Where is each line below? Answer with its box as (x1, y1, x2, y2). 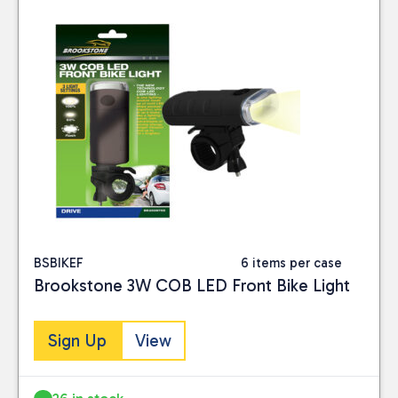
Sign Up (48, 330, 107, 352)
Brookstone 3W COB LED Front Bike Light (34, 275, 350, 296)
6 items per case (240, 254, 342, 271)
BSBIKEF (34, 254, 84, 271)
